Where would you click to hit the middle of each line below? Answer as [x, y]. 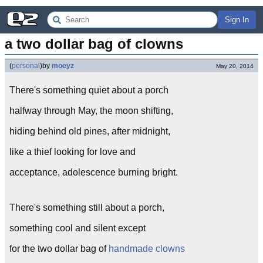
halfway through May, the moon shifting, [91, 111]
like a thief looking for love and [73, 152]
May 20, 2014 [235, 66]
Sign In [237, 20]
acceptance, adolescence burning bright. [94, 172]
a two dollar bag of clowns [94, 44]
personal [26, 66]
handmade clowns [147, 249]
